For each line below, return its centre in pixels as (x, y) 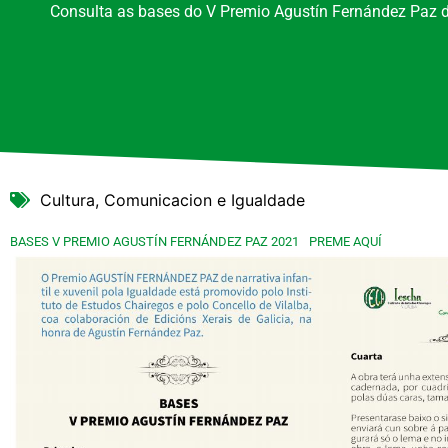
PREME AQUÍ (345, 242)
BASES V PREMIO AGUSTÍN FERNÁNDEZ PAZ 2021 (154, 242)
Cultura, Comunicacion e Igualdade (172, 200)
